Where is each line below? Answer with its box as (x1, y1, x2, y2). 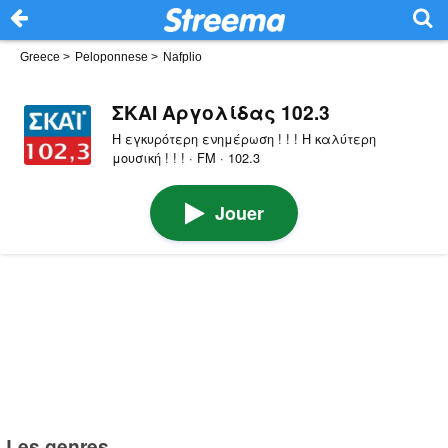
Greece (20, 50, 60, 64)
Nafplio (163, 50, 202, 64)
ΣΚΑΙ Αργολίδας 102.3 (111, 97, 330, 126)
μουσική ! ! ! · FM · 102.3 (111, 147, 260, 167)
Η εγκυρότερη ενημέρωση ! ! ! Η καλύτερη (111, 128, 376, 148)
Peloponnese (75, 50, 148, 64)
